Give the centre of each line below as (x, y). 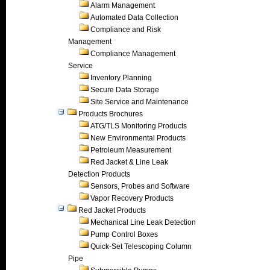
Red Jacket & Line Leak (129, 162)
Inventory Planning (121, 78)
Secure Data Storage (125, 90)
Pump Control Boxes (124, 234)
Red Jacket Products (112, 210)
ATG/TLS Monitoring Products (139, 126)
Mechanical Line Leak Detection (143, 222)
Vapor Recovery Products (132, 198)
